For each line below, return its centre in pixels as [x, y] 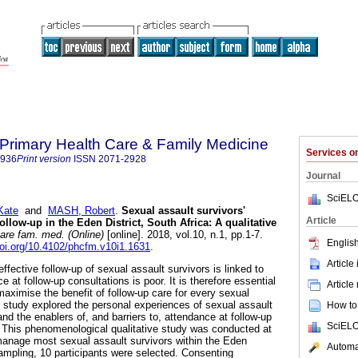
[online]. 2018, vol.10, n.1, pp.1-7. [183, 235]
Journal [323, 176]
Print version [44, 159]
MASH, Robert [82, 211]
